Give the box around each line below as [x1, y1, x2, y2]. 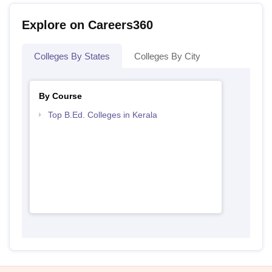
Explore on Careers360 [22, 18, 153, 32]
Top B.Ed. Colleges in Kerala [47, 110, 157, 120]
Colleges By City [134, 51, 200, 62]
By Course [38, 91, 82, 101]
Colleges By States [34, 51, 110, 62]
